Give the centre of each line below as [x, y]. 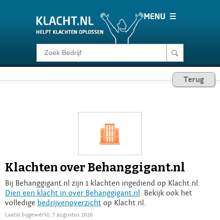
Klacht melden [69, 57]
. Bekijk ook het [166, 193]
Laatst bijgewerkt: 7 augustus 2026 [49, 214]
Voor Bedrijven [70, 148]
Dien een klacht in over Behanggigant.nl [72, 193]
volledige [21, 203]
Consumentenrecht [79, 87]
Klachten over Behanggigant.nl [95, 167]
